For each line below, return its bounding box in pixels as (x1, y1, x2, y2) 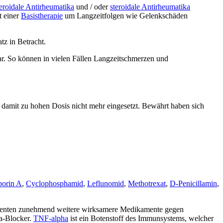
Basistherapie (21, 11, 63, 20)
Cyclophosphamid (26, 179, 83, 188)
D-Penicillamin (170, 179, 217, 188)
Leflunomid (87, 179, 124, 188)
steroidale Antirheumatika (110, 2, 190, 11)
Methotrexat (128, 179, 166, 188)
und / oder (74, 2, 110, 11)
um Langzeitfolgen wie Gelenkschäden (63, 11, 188, 20)
